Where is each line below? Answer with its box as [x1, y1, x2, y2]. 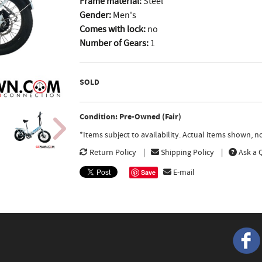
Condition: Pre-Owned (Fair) [79, 111, 181, 122]
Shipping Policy [158, 147, 214, 157]
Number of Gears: [79, 37, 149, 49]
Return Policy [87, 147, 136, 157]
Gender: [79, 9, 111, 21]
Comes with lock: [79, 23, 146, 35]
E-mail [171, 167, 195, 177]
